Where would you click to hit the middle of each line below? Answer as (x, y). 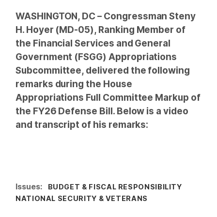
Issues (28, 186)
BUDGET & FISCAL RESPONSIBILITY (115, 186)
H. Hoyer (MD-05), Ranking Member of (101, 30)
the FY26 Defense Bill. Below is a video (102, 111)
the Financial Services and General (93, 43)
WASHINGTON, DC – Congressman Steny (106, 16)
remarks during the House (74, 84)
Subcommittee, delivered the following (103, 70)
